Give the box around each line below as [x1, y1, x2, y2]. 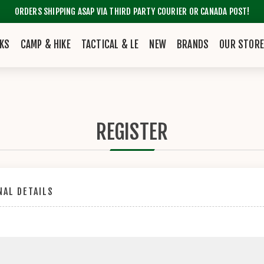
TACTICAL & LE [81, 38, 139, 51]
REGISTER [95, 119, 169, 145]
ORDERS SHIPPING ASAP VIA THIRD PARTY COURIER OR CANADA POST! [14, 6, 250, 17]
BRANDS [177, 38, 209, 51]
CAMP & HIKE [20, 38, 71, 51]
